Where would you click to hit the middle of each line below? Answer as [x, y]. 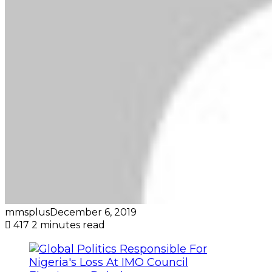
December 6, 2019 [93, 212]
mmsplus [27, 212]
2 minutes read [68, 225]
